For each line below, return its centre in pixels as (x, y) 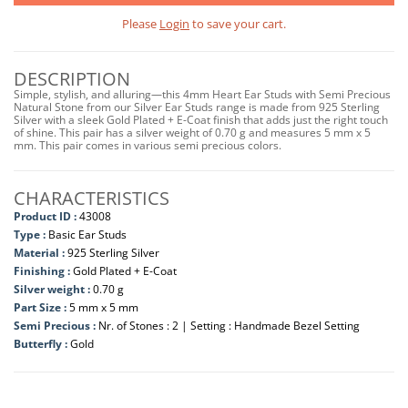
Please (141, 23)
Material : (41, 252)
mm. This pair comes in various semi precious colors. (148, 145)
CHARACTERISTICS (92, 198)
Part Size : (41, 307)
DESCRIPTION (72, 78)
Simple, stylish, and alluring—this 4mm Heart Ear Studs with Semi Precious (202, 94)
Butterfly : (42, 343)
